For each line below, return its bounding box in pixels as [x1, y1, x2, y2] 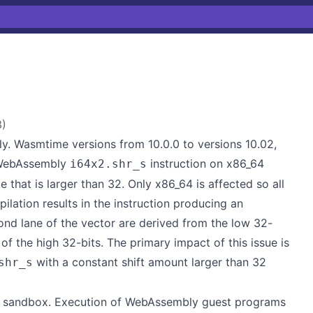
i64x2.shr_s [70, 157, 147, 170]
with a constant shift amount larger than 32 [33, 255, 266, 269]
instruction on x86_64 [147, 156, 264, 170]
